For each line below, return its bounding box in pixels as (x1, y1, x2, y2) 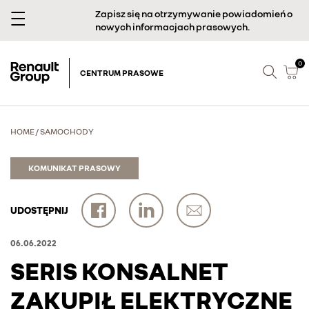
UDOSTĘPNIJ (10, 204, 68, 216)
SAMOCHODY (40, 126, 94, 137)
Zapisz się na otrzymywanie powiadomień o (94, 8, 292, 19)
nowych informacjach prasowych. (94, 21, 250, 32)
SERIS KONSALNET (10, 256, 228, 286)
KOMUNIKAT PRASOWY (28, 163, 121, 173)
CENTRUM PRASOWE (80, 68, 163, 78)
